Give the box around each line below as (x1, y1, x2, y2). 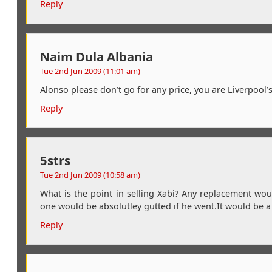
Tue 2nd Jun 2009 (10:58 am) (39, 169, 140, 180)
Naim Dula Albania (39, 47, 153, 65)
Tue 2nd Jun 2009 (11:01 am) (39, 65, 140, 76)
